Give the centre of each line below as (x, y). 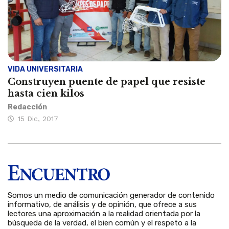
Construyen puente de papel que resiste (107, 82)
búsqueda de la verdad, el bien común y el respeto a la (102, 223)
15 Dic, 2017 (38, 119)
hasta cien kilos (46, 94)
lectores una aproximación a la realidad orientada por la (104, 213)
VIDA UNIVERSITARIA (45, 70)
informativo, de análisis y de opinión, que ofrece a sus (102, 204)
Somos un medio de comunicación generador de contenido (111, 195)
